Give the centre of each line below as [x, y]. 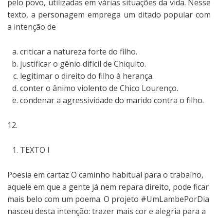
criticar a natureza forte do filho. [79, 51]
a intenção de [32, 27]
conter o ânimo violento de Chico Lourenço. [99, 88]
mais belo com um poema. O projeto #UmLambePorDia [108, 199]
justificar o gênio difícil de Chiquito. [83, 64]
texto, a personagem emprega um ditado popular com [109, 14]
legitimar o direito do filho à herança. [87, 76]
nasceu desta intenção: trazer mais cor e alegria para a [107, 211]
